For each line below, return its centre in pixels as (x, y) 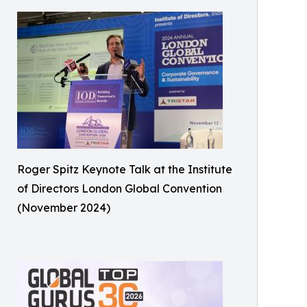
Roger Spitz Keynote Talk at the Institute (125, 169)
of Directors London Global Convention (120, 188)
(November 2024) (64, 208)
